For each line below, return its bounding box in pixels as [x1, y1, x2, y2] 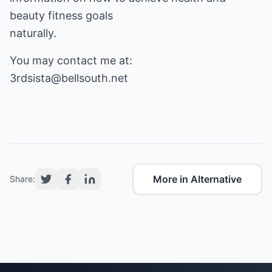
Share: [10, 174, 35, 184]
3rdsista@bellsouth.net [10, 72, 128, 84]
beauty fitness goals [10, 9, 113, 22]
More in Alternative [153, 173, 242, 185]
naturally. [10, 27, 56, 39]
